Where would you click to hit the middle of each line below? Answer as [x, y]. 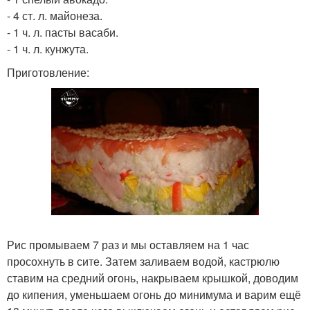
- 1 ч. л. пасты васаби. [63, 32]
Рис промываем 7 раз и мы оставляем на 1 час [128, 245]
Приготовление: [48, 72]
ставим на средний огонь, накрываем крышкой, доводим [153, 278]
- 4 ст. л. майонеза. [55, 16]
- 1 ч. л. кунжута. [48, 49]
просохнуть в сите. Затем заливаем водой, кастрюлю [143, 262]
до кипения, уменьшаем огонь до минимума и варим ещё [154, 295]
